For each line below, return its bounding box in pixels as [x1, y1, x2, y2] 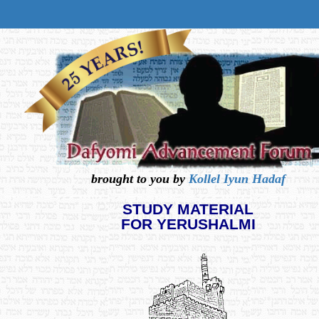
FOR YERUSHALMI [120, 215, 256, 232]
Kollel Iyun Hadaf [188, 172, 286, 187]
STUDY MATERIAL [122, 200, 253, 217]
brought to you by [90, 172, 189, 187]
